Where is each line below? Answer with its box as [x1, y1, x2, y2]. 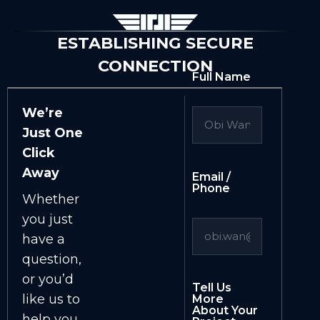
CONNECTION [98, 55, 214, 76]
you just [22, 211, 73, 227]
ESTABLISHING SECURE [57, 32, 254, 53]
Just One [22, 124, 83, 140]
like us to [22, 291, 80, 307]
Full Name [191, 70, 251, 84]
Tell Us [191, 281, 231, 295]
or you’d [22, 271, 74, 287]
